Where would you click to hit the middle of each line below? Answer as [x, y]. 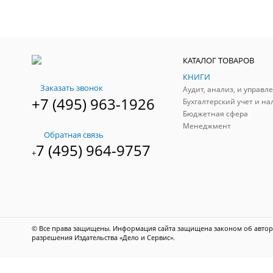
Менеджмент [207, 126]
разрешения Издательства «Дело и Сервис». [104, 237]
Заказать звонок [72, 88]
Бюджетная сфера [215, 114]
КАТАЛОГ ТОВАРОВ [218, 60]
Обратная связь [74, 134]
